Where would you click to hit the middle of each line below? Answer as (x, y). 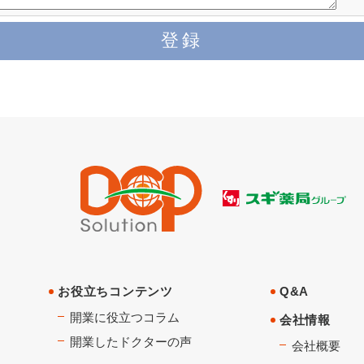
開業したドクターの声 (131, 341)
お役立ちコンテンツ (115, 291)
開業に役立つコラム (125, 317)
